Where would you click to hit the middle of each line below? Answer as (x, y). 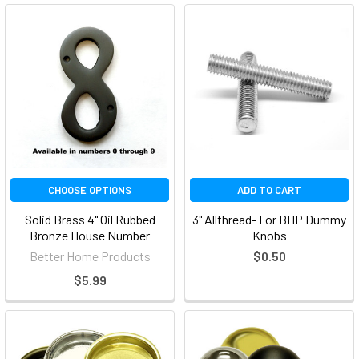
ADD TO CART (269, 190)
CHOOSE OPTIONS (90, 190)
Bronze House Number (90, 235)
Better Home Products (90, 256)
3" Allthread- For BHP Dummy (269, 219)
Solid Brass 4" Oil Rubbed (90, 219)
